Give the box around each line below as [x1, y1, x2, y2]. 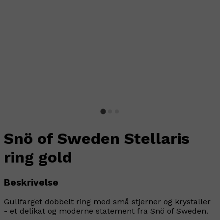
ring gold [4, 148, 72, 167]
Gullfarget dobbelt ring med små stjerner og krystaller [4, 197, 211, 207]
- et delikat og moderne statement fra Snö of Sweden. [4, 206, 208, 216]
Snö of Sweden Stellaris [4, 129, 190, 148]
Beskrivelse [4, 177, 58, 188]
